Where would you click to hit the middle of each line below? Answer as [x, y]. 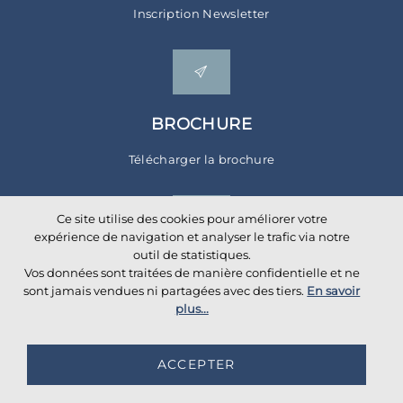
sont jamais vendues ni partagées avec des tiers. [166, 291]
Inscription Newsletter [201, 14]
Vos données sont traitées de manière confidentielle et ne [192, 273]
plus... [192, 309]
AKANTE [83, 386]
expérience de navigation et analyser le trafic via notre [192, 237]
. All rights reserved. [159, 386]
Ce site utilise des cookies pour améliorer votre [192, 219]
